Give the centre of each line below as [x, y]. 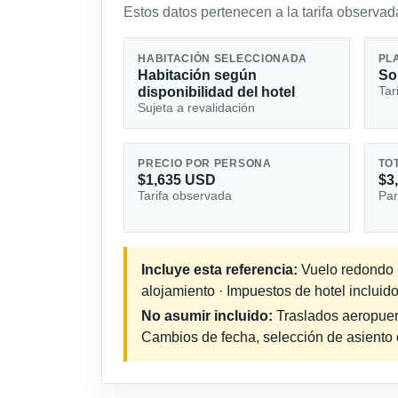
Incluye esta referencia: [219, 270]
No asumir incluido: [207, 316]
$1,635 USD [177, 180]
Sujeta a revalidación [197, 107]
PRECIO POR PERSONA [205, 164]
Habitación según [198, 75]
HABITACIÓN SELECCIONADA [223, 58]
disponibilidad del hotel [217, 92]
